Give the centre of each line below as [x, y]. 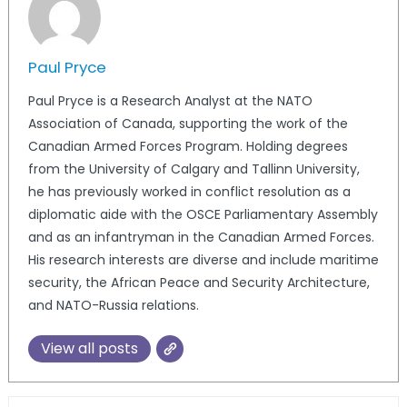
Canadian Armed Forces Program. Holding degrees [188, 147]
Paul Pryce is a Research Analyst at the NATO [170, 101]
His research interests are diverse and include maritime [203, 260]
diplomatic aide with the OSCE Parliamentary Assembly [203, 215]
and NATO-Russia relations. [113, 306]
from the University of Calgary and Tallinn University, [194, 169]
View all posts [89, 349]
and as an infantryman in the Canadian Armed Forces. [201, 238]
